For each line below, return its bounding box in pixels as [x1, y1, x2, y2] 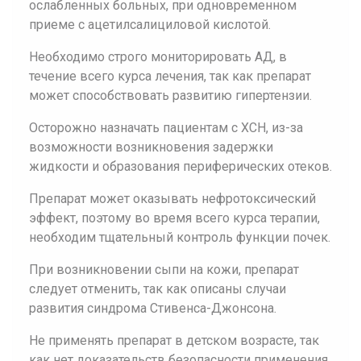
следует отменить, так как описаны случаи [29, 281, 286, 297]
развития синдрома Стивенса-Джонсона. [29, 301, 276, 316]
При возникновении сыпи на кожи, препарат [29, 262, 299, 277]
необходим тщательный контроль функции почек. [29, 230, 330, 245]
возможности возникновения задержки [29, 139, 273, 155]
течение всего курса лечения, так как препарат [29, 68, 311, 84]
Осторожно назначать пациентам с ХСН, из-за [29, 120, 303, 135]
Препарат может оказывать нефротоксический [29, 191, 316, 206]
